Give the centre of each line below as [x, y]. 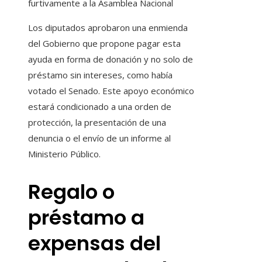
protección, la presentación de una [97, 123]
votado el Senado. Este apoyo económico [111, 91]
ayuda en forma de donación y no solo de [111, 59]
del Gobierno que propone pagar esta [104, 44]
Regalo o [71, 192]
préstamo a [86, 217]
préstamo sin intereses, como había [100, 75]
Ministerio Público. [64, 154]
